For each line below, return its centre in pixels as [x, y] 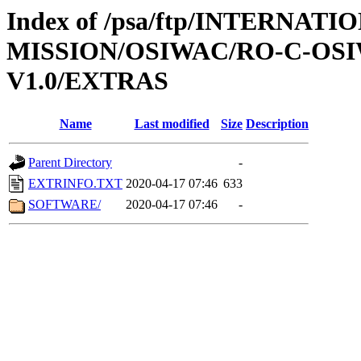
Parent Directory [70, 163]
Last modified [172, 124]
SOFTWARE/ [64, 205]
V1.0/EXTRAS [87, 81]
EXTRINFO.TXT [75, 184]
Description [277, 124]
